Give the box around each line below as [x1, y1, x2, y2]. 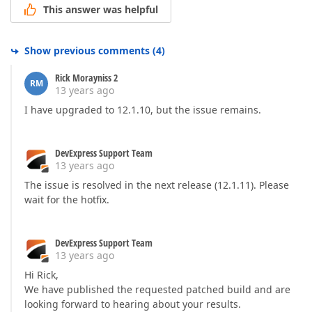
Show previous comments [24, 44, 150, 58]
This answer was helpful [43, 3, 158, 17]
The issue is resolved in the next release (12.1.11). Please [24, 178, 289, 192]
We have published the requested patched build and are [24, 283, 290, 297]
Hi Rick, [24, 268, 58, 282]
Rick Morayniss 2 [55, 71, 118, 85]
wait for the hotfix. [24, 193, 109, 207]
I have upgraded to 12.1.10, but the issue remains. [24, 103, 261, 117]
